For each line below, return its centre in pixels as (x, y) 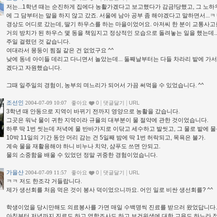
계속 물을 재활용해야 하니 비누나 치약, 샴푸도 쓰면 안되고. (83, 147)
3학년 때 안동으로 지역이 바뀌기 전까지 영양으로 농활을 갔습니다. (93, 112)
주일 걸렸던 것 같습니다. (38, 42)
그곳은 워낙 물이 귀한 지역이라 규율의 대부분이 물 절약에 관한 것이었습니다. (107, 120)
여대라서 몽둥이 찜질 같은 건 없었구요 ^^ (60, 51)
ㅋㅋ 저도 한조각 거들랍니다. (44, 181)
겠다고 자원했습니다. (34, 68)
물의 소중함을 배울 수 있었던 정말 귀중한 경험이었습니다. (82, 155)
